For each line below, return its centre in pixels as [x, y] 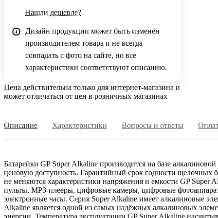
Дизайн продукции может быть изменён [92, 31]
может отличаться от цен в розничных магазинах [86, 96]
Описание [21, 125]
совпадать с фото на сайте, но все [81, 55]
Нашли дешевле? [53, 12]
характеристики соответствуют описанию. [96, 67]
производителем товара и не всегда [84, 43]
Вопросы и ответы [153, 125]
